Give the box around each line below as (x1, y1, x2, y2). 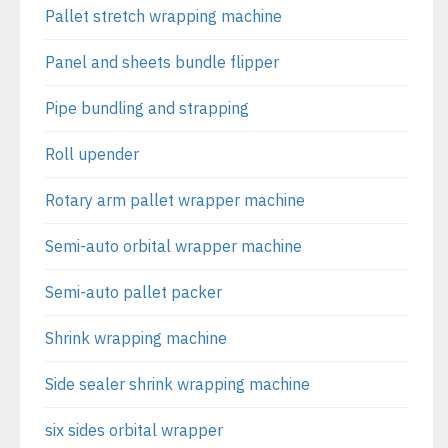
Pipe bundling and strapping (45, 97, 249, 118)
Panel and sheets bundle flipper (45, 51, 279, 72)
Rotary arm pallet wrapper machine (45, 189, 305, 210)
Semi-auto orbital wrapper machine (45, 235, 302, 256)
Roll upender (45, 143, 139, 164)
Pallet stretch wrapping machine (45, 5, 282, 26)
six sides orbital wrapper (45, 419, 223, 440)
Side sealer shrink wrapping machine (45, 373, 310, 394)
